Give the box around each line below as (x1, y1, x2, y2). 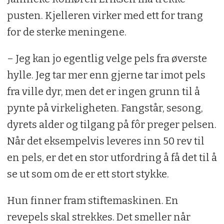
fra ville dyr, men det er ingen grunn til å (6, 85, 200, 98)
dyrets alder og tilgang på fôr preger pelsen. (6, 118, 216, 131)
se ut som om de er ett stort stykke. (6, 168, 169, 180)
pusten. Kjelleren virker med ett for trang (6, 9, 203, 22)
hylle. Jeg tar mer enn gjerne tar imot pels (6, 69, 205, 81)
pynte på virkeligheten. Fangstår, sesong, (6, 102, 203, 114)
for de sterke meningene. (6, 26, 126, 38)
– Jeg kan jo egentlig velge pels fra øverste (6, 52, 207, 65)
